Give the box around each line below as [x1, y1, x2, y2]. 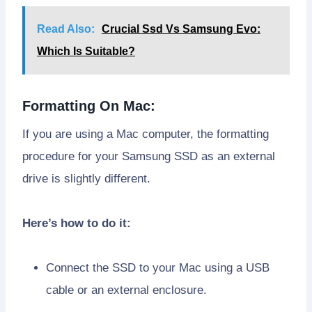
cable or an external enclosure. [46, 283, 207, 297]
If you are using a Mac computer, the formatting [22, 127, 269, 141]
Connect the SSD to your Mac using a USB [46, 261, 270, 275]
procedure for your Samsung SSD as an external [22, 150, 275, 164]
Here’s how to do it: [22, 217, 131, 231]
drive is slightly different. [22, 172, 150, 186]
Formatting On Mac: [22, 98, 155, 114]
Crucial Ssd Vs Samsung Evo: [102, 23, 260, 36]
